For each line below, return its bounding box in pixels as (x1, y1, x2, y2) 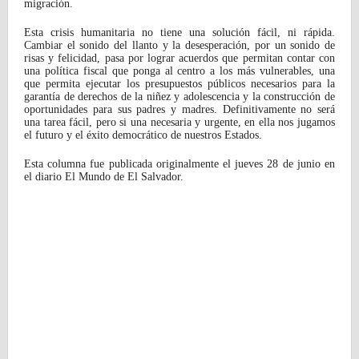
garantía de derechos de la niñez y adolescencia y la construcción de (24, 90, 335, 103)
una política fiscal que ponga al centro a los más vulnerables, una (24, 64, 335, 77)
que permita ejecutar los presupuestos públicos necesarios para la (24, 77, 335, 90)
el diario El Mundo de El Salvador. (24, 170, 187, 183)
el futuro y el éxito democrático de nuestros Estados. (24, 128, 262, 141)
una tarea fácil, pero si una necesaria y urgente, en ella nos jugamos (24, 115, 335, 128)
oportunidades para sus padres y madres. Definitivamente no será (24, 103, 335, 115)
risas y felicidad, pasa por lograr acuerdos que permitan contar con (24, 51, 335, 64)
